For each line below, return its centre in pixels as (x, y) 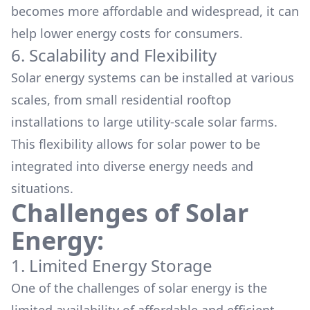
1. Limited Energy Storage (112, 265)
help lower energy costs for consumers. (127, 33)
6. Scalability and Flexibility (114, 55)
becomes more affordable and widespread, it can (155, 11)
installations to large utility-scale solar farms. (144, 122)
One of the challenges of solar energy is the (139, 288)
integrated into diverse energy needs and (132, 166)
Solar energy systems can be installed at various (153, 77)
